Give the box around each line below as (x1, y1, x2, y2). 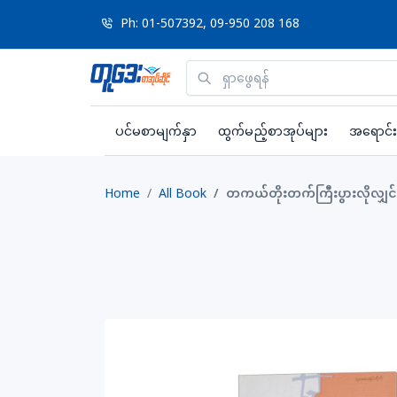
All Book (159, 184, 206, 201)
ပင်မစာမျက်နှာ (115, 122, 197, 139)
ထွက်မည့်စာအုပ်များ (218, 122, 328, 139)
